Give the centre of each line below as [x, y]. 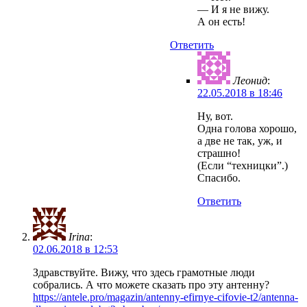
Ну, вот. [215, 116]
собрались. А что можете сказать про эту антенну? [151, 285]
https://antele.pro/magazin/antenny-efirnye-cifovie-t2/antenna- [165, 297]
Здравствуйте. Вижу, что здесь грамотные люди [144, 273]
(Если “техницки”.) [243, 166]
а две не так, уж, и [240, 141]
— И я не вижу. [233, 10]
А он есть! [221, 22]
